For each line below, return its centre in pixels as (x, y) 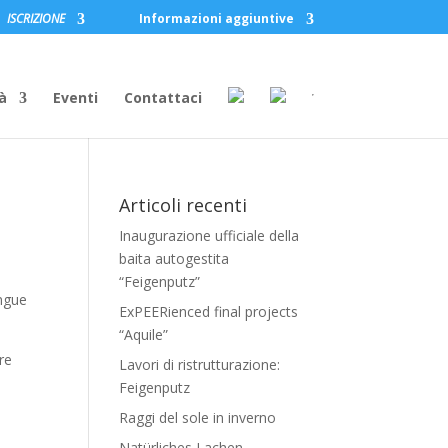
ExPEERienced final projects (209, 311)
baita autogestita (174, 258)
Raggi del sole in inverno (198, 417)
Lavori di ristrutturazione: (200, 364)
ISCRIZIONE (35, 18)
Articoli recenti (183, 205)
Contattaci (162, 97)
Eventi (75, 97)
